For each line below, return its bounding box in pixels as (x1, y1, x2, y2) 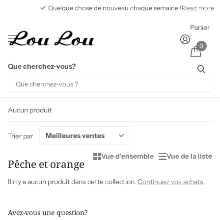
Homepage (8, 90, 41, 99)
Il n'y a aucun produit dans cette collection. (8, 177, 137, 187)
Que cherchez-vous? (8, 62, 76, 71)
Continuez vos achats (137, 177, 203, 187)
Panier (190, 23, 210, 32)
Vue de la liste (166, 152, 212, 161)
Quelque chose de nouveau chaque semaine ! (48, 4, 182, 12)
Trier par (8, 131, 33, 140)
